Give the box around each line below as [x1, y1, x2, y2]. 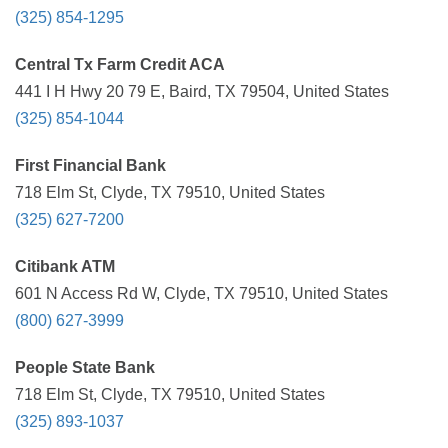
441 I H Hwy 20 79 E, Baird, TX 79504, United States [15, 83, 389, 100]
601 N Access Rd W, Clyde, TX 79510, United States [15, 285, 388, 302]
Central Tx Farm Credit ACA [15, 56, 225, 73]
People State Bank [15, 359, 155, 376]
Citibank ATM [15, 258, 115, 275]
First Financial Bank [15, 157, 166, 174]
